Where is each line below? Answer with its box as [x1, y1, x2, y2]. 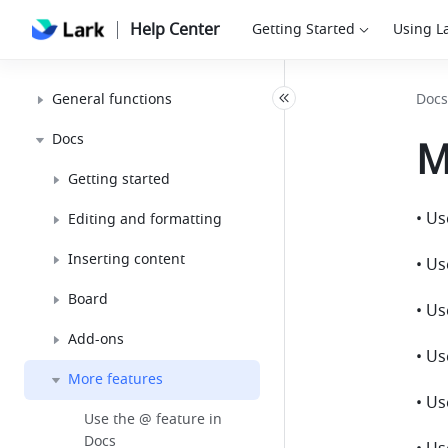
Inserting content [68, 249, 185, 270]
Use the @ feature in [84, 409, 222, 430]
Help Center [129, 18, 220, 42]
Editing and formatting [68, 209, 222, 230]
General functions [52, 89, 172, 110]
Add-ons [68, 329, 124, 350]
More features [68, 369, 163, 390]
